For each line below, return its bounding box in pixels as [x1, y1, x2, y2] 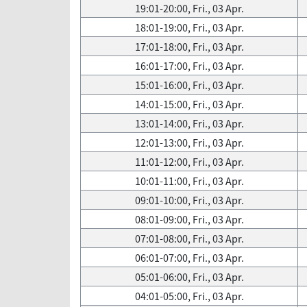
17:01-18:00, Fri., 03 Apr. [134, 39, 244, 54]
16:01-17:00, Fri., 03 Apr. [134, 58, 244, 73]
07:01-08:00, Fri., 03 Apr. [134, 231, 244, 246]
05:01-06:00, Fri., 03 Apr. [134, 269, 244, 284]
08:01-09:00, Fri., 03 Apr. [134, 212, 244, 227]
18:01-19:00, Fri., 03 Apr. [134, 20, 244, 35]
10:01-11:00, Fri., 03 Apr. [134, 173, 244, 188]
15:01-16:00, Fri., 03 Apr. [134, 77, 244, 93]
